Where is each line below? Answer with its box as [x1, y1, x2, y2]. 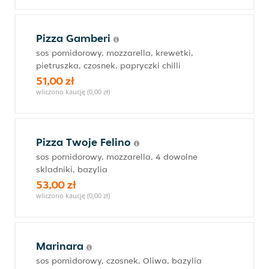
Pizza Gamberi [36, 31, 113, 45]
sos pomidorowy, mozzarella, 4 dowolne [36, 151, 198, 162]
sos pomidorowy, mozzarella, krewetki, [36, 47, 193, 58]
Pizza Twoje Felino [36, 135, 134, 149]
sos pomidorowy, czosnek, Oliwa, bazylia [36, 255, 202, 266]
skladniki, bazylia [36, 164, 107, 175]
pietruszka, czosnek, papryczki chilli [36, 60, 181, 71]
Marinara [36, 239, 86, 253]
